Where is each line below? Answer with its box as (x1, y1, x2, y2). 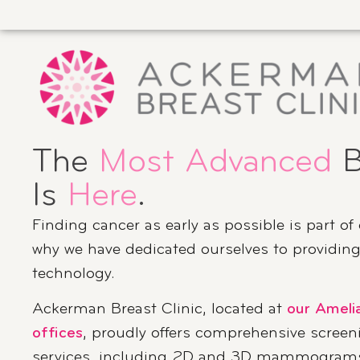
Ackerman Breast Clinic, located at (32, 301, 288, 317)
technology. (32, 265, 116, 282)
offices (32, 325, 84, 342)
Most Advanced (99, 145, 333, 180)
